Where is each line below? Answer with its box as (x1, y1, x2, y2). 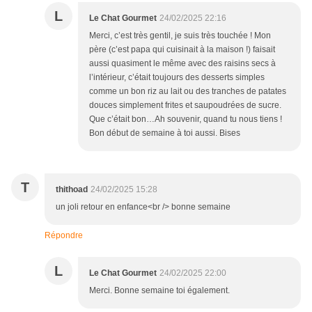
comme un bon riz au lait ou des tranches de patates (89, 86, 286, 97)
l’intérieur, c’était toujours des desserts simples (89, 72, 265, 83)
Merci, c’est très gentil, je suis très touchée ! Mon (89, 31, 271, 41)
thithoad (56, 185, 88, 195)
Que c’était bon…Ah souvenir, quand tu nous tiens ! (89, 114, 282, 125)
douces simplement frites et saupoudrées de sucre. (89, 100, 281, 111)
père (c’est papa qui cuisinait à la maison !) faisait (89, 45, 275, 55)
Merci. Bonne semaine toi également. (89, 286, 230, 296)
